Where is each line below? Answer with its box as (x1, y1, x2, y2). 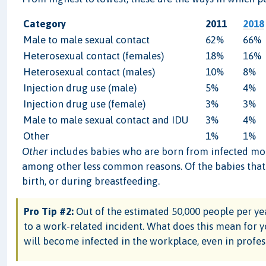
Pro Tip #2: (24, 205, 74, 217)
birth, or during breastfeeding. (22, 175, 160, 187)
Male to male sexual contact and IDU (23, 113, 188, 126)
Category (23, 17, 66, 30)
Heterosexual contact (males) (23, 65, 155, 78)
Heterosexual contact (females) (23, 49, 164, 62)
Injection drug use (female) (23, 97, 145, 110)
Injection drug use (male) (23, 81, 137, 94)
